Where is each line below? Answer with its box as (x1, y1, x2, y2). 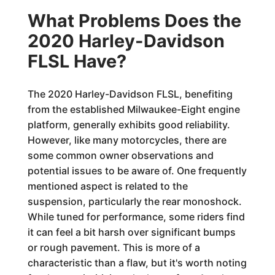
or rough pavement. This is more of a (27, 241, 200, 254)
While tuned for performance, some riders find (27, 211, 245, 223)
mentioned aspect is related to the (27, 180, 188, 192)
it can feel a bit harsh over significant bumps (27, 226, 236, 238)
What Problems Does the (27, 10, 241, 31)
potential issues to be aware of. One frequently (27, 165, 247, 177)
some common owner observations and (27, 149, 214, 161)
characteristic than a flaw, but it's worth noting (27, 257, 247, 269)
